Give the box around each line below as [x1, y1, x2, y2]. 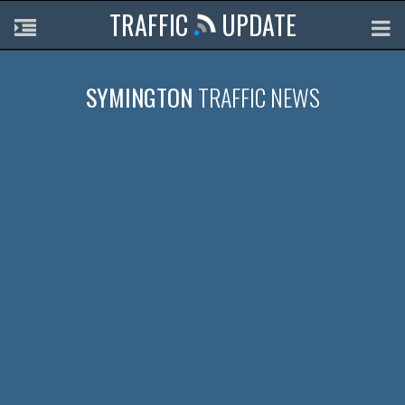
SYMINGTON [85, 80, 198, 116]
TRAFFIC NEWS [197, 80, 320, 116]
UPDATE [215, 6, 297, 43]
